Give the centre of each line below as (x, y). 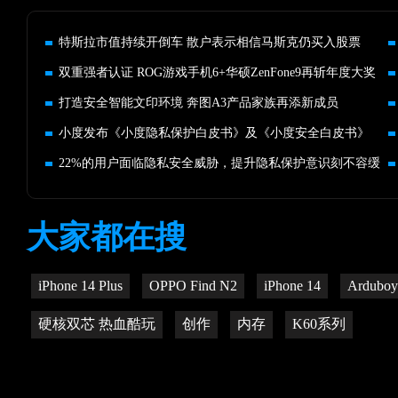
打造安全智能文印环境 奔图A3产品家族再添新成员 (199, 103)
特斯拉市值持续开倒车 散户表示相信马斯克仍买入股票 (210, 42)
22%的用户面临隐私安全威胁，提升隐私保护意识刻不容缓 (219, 163)
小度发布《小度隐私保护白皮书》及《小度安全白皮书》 (214, 133)
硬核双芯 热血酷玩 (97, 324)
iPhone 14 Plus (80, 286)
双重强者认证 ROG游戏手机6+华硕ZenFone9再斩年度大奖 (217, 72)
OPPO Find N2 (193, 286)
